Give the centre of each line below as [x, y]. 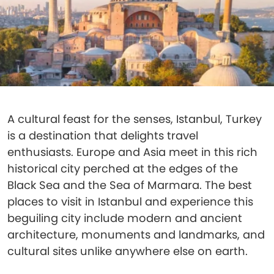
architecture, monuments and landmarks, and [136, 235]
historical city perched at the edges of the [123, 168]
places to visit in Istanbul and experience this [130, 202]
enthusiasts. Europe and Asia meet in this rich [132, 152]
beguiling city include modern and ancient [125, 218]
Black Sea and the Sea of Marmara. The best [130, 185]
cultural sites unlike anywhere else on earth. [128, 251]
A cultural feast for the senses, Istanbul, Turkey [135, 119]
